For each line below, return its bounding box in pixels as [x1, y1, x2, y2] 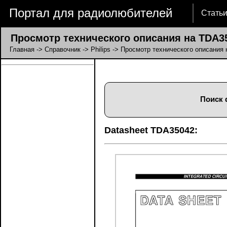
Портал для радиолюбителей [9, 6, 172, 20]
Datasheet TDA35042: [104, 125, 198, 135]
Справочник [45, 46, 81, 53]
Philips [91, 46, 110, 53]
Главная [10, 46, 34, 53]
